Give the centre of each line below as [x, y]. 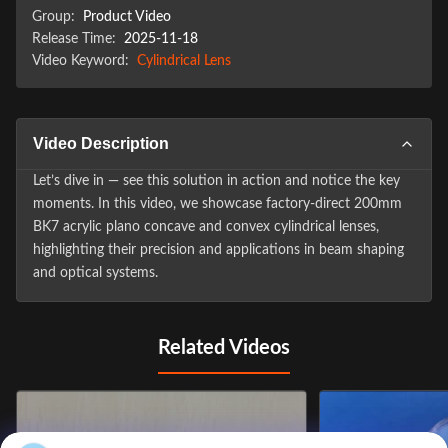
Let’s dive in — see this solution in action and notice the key [216, 181]
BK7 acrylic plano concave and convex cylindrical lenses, [206, 227]
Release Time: [74, 39]
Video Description [101, 143]
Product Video [127, 17]
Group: [53, 17]
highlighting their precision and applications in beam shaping [218, 250]
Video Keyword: [80, 61]
